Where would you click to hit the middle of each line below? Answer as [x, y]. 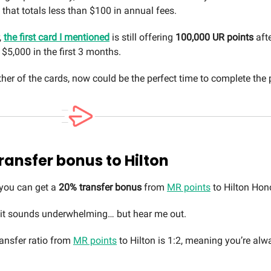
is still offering [142, 38]
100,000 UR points [214, 38]
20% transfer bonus [100, 187]
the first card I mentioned [57, 38]
